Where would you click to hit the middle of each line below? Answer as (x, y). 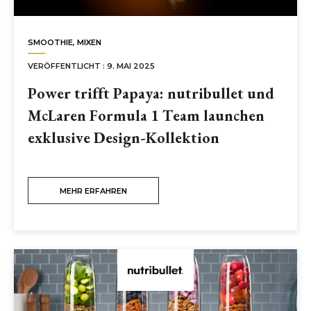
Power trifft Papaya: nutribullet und (151, 93)
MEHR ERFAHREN (93, 191)
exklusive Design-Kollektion (124, 138)
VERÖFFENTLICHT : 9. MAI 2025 (91, 66)
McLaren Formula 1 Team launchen (146, 116)
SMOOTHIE (50, 42)
